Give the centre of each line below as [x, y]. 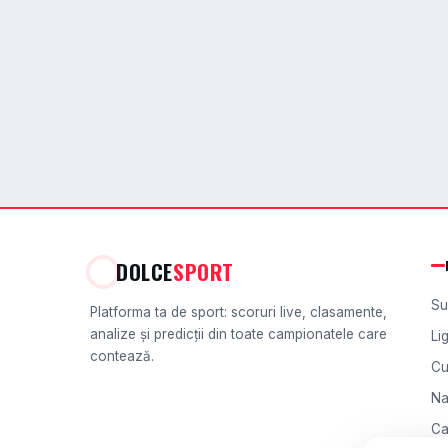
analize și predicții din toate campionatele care [238, 334]
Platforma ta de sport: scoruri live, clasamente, [238, 312]
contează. [122, 356]
